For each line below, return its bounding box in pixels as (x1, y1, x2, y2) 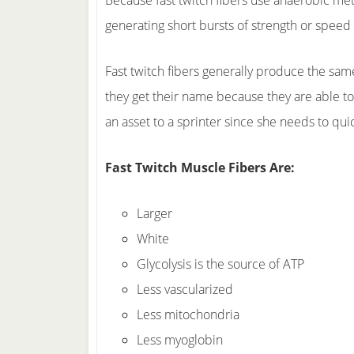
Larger (137, 205, 172, 222)
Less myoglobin (137, 331, 223, 348)
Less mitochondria (137, 306, 239, 323)
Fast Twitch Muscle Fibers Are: (105, 159, 295, 176)
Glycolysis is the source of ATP (137, 255, 304, 273)
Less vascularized (137, 281, 233, 298)
